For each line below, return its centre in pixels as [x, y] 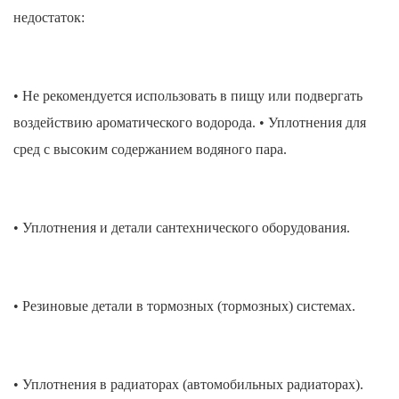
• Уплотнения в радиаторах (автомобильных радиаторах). [188, 385]
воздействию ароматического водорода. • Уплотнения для [190, 123]
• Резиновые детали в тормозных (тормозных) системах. [184, 306]
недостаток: [49, 18]
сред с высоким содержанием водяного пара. [150, 150]
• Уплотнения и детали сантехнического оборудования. [182, 228]
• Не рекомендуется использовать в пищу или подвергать [188, 96]
